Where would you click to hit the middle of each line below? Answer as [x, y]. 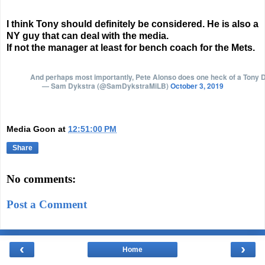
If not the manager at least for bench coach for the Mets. [132, 48]
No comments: [41, 179]
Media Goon [31, 129]
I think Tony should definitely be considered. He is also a [132, 24]
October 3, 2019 [197, 86]
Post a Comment [47, 205]
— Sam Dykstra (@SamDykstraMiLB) [106, 86]
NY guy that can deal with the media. [88, 36]
